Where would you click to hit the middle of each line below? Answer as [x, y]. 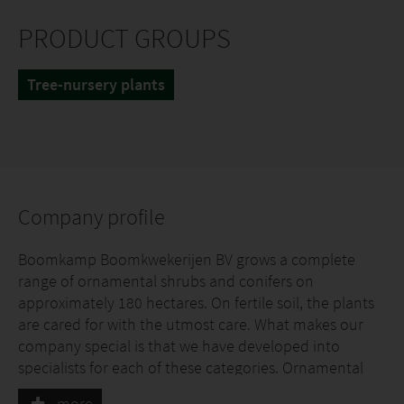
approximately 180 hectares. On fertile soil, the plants [196, 303]
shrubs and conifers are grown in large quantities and [197, 389]
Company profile [92, 217]
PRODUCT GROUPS [124, 38]
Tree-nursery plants [96, 84]
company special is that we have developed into [179, 346]
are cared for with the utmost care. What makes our [191, 324]
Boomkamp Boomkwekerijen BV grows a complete [187, 259]
